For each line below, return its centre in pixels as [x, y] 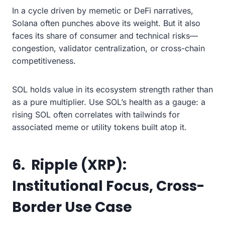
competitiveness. [44, 61]
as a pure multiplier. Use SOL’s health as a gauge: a [109, 102]
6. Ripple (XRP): [69, 165]
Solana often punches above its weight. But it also [106, 23]
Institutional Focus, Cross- [108, 186]
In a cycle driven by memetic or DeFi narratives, [103, 10]
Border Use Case [72, 207]
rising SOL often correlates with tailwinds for [96, 114]
